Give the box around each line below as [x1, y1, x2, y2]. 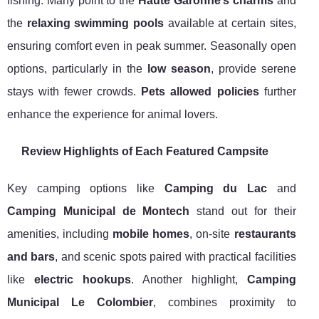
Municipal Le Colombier [7, 296, 153, 309]
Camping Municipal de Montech [7, 205, 190, 218]
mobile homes [113, 228, 190, 241]
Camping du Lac [164, 182, 267, 195]
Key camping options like [7, 182, 164, 195]
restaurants [234, 228, 296, 241]
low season [147, 63, 211, 75]
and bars [7, 251, 56, 263]
